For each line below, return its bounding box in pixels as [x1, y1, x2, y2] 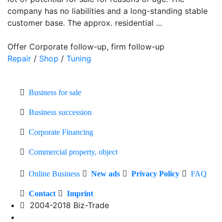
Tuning [66, 53, 91, 63]
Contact [29, 189, 55, 198]
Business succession [29, 108, 92, 116]
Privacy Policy [131, 169, 179, 178]
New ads [91, 169, 120, 178]
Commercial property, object [29, 147, 117, 156]
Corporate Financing [29, 127, 93, 136]
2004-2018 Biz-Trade [25, 200, 109, 210]
